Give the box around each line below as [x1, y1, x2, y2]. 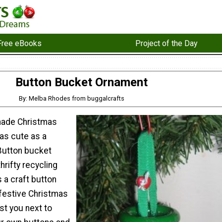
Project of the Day [135, 38, 198, 48]
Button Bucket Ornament [15, 75, 148, 90]
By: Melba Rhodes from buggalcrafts [19, 94, 125, 102]
